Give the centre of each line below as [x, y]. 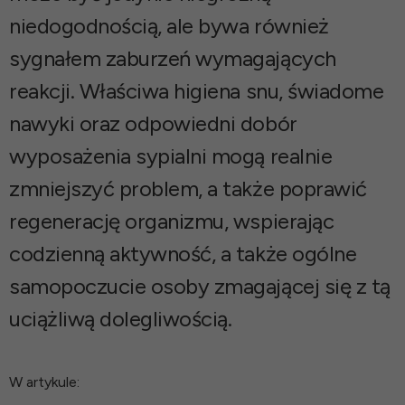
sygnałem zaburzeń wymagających [173, 58]
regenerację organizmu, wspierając [172, 221]
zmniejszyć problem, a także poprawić [188, 188]
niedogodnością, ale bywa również [169, 25]
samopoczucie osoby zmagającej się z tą [200, 286]
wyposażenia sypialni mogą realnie [171, 155]
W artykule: [44, 381]
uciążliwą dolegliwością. [121, 318]
